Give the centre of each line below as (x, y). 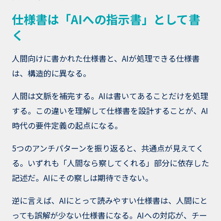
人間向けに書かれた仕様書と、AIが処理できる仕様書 (106, 58)
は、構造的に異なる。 (51, 73)
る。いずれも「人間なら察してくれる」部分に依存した (110, 163)
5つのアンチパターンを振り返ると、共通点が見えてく (108, 148)
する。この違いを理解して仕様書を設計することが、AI (110, 111)
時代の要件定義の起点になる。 (67, 126)
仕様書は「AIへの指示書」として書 (106, 19)
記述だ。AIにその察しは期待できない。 (82, 178)
